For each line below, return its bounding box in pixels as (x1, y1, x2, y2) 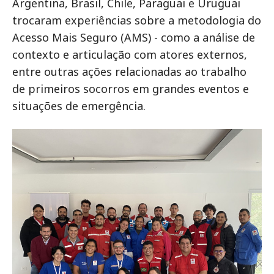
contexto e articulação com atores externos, (12, 47, 247, 62)
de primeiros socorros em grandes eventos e (12, 81, 249, 97)
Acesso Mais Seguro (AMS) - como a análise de (12, 30, 255, 45)
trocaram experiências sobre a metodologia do (12, 13, 261, 28)
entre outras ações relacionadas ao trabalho (12, 64, 246, 80)
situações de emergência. (12, 98, 146, 114)
